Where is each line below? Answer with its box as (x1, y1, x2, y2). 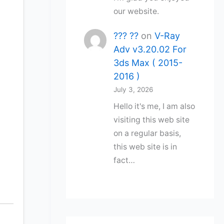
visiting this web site (113, 114, 189, 124)
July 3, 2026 (113, 85, 153, 94)
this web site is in (113, 141, 177, 151)
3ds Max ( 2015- (113, 57, 182, 68)
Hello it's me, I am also (113, 101, 195, 111)
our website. (113, 6, 159, 16)
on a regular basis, (113, 128, 181, 138)
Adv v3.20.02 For (113, 44, 186, 55)
